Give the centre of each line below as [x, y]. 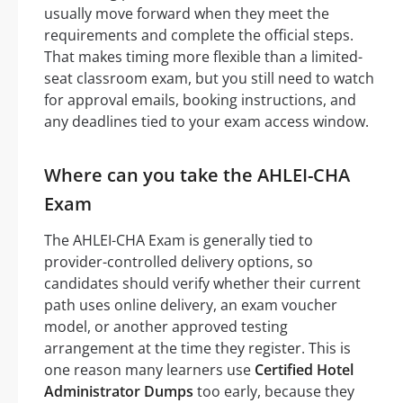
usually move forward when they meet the [187, 14]
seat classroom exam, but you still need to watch [209, 79]
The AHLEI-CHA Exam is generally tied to [179, 241]
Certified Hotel [304, 370]
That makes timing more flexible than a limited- [203, 57]
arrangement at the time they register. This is [197, 349]
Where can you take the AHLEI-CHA [197, 175]
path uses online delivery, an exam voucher [191, 305]
